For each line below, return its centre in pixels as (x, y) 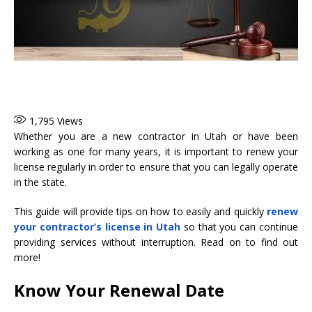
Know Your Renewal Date (119, 290)
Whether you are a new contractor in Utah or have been (156, 136)
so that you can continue (240, 227)
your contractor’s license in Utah (97, 227)
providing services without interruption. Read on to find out (156, 242)
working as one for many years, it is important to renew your (156, 152)
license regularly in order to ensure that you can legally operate (156, 167)
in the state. (40, 182)
